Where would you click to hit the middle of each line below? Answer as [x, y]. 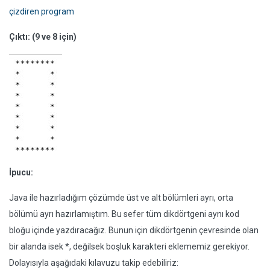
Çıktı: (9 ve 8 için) [43, 37]
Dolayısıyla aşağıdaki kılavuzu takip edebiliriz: [94, 263]
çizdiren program [42, 11]
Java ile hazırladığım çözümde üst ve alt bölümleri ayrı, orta [121, 198]
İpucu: [21, 172]
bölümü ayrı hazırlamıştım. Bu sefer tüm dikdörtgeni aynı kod [124, 214]
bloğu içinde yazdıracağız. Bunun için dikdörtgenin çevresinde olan [134, 230]
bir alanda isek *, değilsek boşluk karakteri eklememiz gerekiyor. [129, 246]
